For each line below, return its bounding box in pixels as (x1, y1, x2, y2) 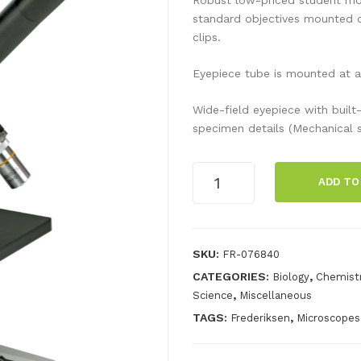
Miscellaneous (239, 288, 312, 301)
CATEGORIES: (193, 269, 272, 283)
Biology (272, 270, 309, 283)
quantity (193, 220, 238, 234)
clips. (193, 30, 221, 44)
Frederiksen (230, 311, 290, 324)
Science (193, 288, 233, 301)
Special (193, 201, 233, 215)
